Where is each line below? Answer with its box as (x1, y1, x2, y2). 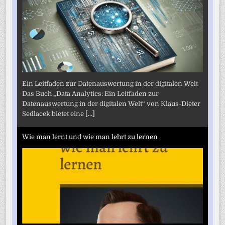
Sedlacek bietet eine (22, 109, 86, 118)
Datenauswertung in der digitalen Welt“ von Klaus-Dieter (22, 99, 201, 107)
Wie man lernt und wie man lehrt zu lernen (22, 133, 158, 141)
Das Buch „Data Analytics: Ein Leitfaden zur (22, 89, 159, 97)
